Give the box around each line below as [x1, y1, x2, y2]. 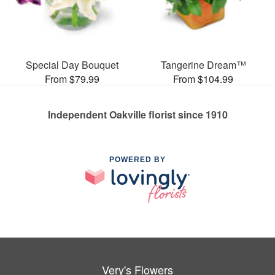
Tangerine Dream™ [160, 57, 246, 72]
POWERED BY [109, 155, 166, 164]
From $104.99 [173, 71, 233, 86]
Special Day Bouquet [25, 57, 118, 72]
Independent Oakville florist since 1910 [47, 107, 228, 122]
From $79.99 [44, 71, 99, 86]
